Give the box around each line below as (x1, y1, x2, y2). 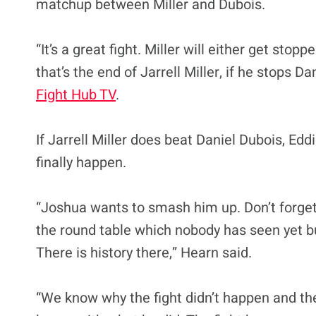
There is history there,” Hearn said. (36, 242, 252, 263)
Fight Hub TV (36, 84, 116, 105)
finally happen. (36, 152, 126, 173)
